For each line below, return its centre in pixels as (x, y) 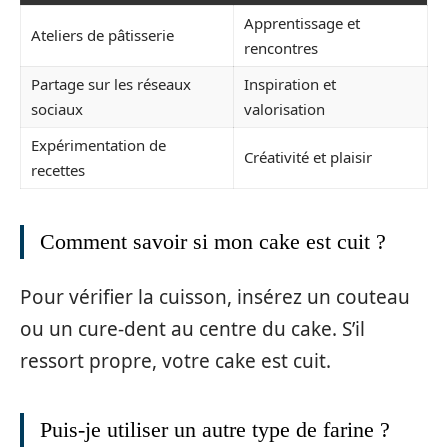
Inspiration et (290, 83)
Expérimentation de (98, 144)
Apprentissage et (302, 22)
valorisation (284, 108)
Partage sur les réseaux (111, 83)
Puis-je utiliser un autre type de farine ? (215, 430)
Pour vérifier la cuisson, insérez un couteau (215, 297)
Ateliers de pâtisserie (102, 34)
